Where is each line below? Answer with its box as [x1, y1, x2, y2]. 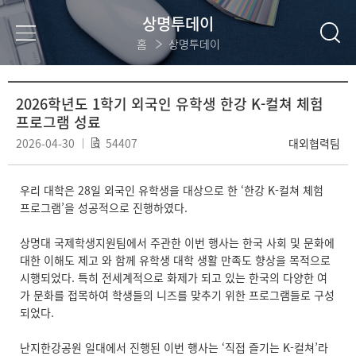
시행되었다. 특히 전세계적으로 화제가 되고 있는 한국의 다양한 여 [20, 269, 327, 285]
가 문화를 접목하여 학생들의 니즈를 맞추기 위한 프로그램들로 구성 [20, 287, 335, 303]
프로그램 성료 [16, 111, 101, 133]
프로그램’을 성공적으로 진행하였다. [20, 199, 188, 215]
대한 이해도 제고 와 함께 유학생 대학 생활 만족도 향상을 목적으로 [20, 252, 331, 268]
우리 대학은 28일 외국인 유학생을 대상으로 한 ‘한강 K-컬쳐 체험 [20, 182, 323, 198]
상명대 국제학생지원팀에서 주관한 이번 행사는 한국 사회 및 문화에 [20, 234, 335, 250]
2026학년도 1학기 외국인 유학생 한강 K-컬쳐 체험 [16, 93, 323, 114]
